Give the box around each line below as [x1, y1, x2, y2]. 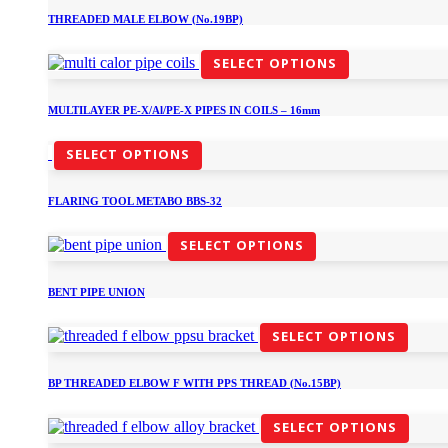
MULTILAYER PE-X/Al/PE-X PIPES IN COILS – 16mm [48, 103, 320, 116]
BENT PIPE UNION [48, 285, 145, 298]
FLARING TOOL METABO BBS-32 [48, 194, 222, 207]
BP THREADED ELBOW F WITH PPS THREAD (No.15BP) [48, 376, 341, 389]
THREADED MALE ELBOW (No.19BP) [48, 12, 243, 25]
